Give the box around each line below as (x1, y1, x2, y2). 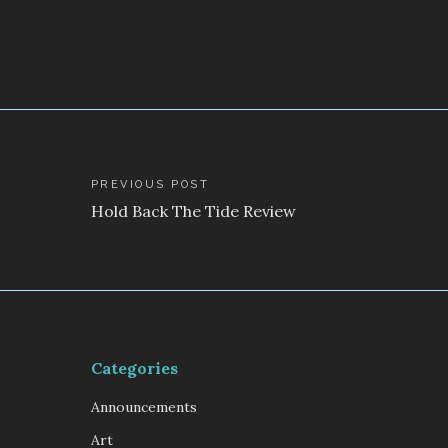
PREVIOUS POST (90, 177, 210, 191)
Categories (90, 357, 178, 378)
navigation (29, 209, 163, 242)
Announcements (90, 397, 197, 416)
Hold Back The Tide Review (90, 200, 296, 221)
